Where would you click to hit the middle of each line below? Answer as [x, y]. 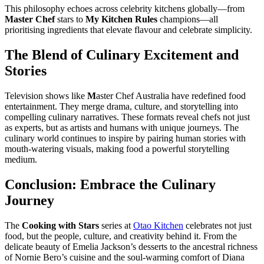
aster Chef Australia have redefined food [171, 96]
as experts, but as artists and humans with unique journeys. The [122, 128]
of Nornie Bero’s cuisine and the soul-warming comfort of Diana [125, 257]
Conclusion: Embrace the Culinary [110, 184]
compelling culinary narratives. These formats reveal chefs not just [127, 117]
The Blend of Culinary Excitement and [122, 55]
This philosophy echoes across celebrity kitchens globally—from [125, 9]
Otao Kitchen [158, 225]
